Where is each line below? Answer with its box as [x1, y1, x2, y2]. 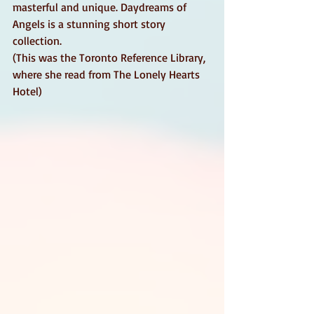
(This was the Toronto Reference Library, [13, 50, 208, 64]
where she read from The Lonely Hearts [13, 67, 203, 81]
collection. [13, 33, 64, 48]
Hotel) [13, 83, 42, 98]
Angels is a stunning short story [13, 16, 168, 31]
